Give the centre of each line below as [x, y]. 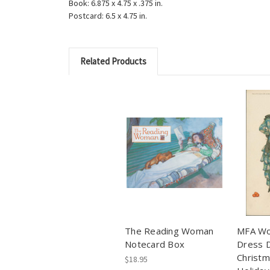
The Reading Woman [169, 231]
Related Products [113, 61]
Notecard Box [155, 244]
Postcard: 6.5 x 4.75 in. [108, 15]
